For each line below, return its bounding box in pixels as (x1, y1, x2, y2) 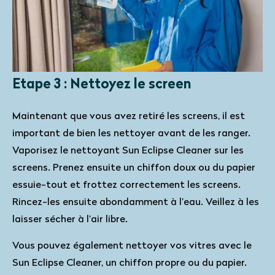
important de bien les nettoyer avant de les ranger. (12, 129, 250, 139)
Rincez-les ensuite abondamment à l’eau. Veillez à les (12, 198, 259, 207)
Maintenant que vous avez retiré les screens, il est (12, 112, 245, 122)
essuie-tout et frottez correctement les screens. (12, 180, 241, 190)
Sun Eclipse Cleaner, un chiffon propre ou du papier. (12, 258, 247, 268)
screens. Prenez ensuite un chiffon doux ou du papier (12, 163, 255, 173)
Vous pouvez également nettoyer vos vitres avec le (12, 241, 252, 251)
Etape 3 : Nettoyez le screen (12, 78, 191, 92)
